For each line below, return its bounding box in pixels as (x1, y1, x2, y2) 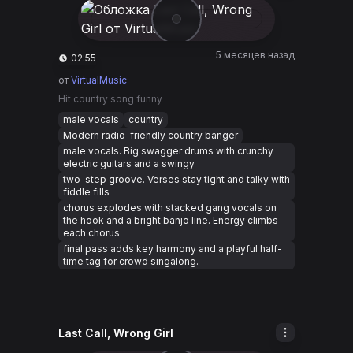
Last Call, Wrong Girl (58, 326, 173, 340)
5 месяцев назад (216, 49, 295, 61)
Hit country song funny (58, 93, 162, 105)
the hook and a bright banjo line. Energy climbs (63, 214, 278, 226)
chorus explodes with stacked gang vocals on (63, 202, 277, 214)
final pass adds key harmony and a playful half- (63, 243, 282, 255)
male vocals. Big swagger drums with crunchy (63, 145, 273, 157)
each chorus (63, 227, 120, 239)
